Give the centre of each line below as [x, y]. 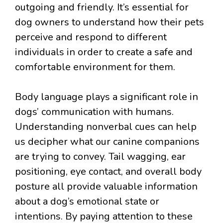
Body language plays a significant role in [107, 97]
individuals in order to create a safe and [104, 52]
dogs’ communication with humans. [94, 111]
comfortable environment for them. [95, 67]
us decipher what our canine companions [107, 141]
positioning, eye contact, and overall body [108, 171]
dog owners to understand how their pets [110, 22]
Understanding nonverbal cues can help [106, 126]
